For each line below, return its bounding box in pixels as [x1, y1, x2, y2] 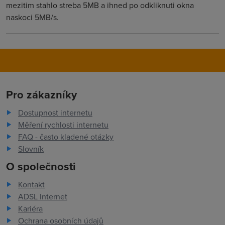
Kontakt [18, 179, 45, 190]
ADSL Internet [18, 191, 67, 202]
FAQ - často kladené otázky [18, 131, 114, 142]
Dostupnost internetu [18, 107, 92, 118]
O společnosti [6, 158, 76, 174]
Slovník [18, 143, 44, 154]
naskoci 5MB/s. [6, 12, 59, 23]
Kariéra [18, 203, 43, 214]
